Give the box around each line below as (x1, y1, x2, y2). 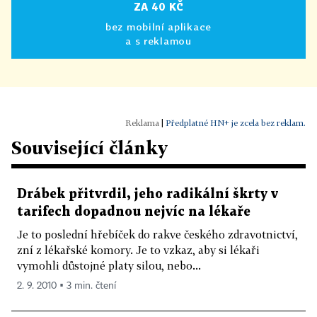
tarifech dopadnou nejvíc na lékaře (17, 206, 250, 218)
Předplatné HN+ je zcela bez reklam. (166, 117, 306, 128)
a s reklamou (125, 35, 192, 47)
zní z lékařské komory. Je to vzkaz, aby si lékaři (17, 243, 260, 256)
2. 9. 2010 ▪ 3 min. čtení (17, 281, 116, 291)
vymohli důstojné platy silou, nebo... (17, 259, 201, 272)
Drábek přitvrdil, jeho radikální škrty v (17, 188, 278, 200)
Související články (11, 137, 168, 158)
